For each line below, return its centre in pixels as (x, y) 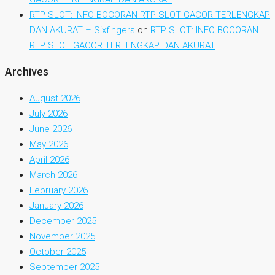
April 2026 (49, 159)
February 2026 (59, 190)
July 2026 (48, 113)
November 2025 (62, 236)
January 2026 (56, 205)
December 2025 (63, 221)
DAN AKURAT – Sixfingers (82, 30)
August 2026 (55, 98)
